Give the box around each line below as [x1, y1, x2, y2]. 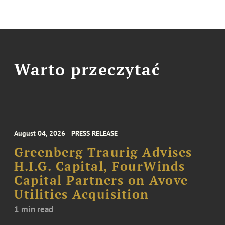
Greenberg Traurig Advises [14, 144, 192, 160]
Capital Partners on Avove [14, 172, 188, 188]
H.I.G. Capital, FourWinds [14, 158, 185, 174]
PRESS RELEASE [71, 129, 118, 138]
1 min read [14, 204, 54, 215]
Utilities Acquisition [14, 186, 149, 202]
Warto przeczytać [14, 58, 160, 80]
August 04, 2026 [14, 129, 66, 138]
